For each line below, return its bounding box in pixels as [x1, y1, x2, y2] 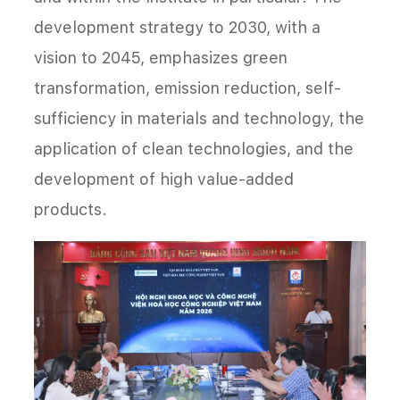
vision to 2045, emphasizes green [34, 47, 287, 67]
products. [34, 199, 107, 219]
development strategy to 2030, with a [34, 17, 321, 37]
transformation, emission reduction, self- [34, 78, 341, 97]
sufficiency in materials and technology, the [34, 108, 364, 128]
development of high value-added [34, 169, 294, 188]
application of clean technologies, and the [34, 138, 354, 158]
